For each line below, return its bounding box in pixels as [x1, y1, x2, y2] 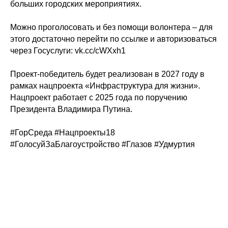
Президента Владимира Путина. [10, 105, 132, 113]
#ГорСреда [10, 128, 52, 137]
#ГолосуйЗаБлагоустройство [10, 140, 120, 149]
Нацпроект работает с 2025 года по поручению [10, 93, 187, 102]
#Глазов [122, 140, 152, 149]
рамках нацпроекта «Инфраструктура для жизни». [10, 81, 200, 90]
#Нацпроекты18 [54, 128, 115, 137]
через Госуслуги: [10, 46, 75, 55]
